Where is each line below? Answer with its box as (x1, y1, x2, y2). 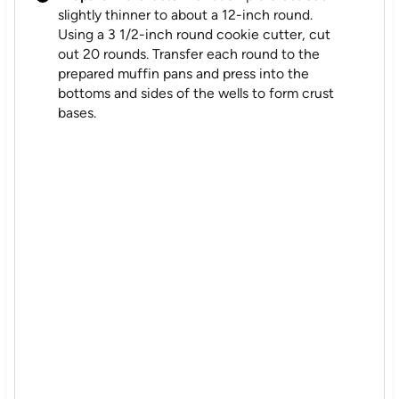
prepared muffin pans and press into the (58, 65, 310, 83)
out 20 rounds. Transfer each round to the (58, 45, 321, 63)
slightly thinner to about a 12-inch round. (58, 6, 313, 24)
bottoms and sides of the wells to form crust (58, 85, 335, 102)
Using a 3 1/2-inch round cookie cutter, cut (58, 26, 331, 44)
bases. (58, 104, 97, 122)
